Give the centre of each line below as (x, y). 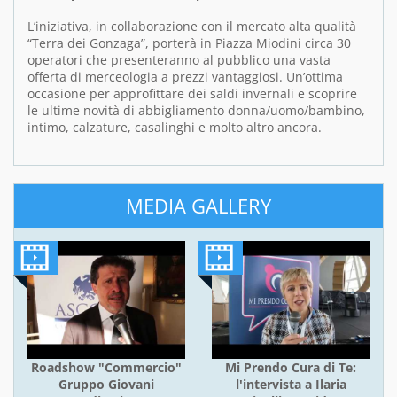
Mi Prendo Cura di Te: (291, 368)
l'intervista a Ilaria (291, 385)
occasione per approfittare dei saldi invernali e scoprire (192, 93)
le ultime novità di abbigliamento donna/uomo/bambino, (196, 110)
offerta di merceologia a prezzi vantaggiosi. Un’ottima (185, 76)
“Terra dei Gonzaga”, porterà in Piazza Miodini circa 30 (189, 43)
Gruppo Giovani (106, 385)
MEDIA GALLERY (198, 206)
